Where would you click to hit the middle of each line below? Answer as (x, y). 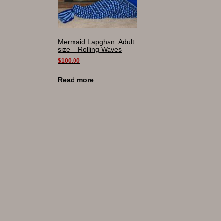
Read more (76, 80)
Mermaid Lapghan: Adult (96, 42)
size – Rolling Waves (90, 50)
